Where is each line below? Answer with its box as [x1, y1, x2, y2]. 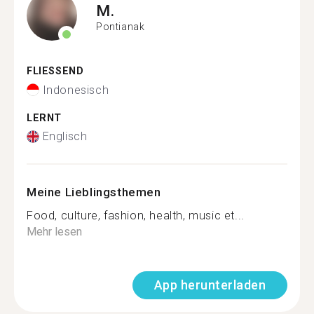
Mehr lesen [27, 225, 82, 238]
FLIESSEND [27, 65, 76, 77]
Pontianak [96, 20, 145, 32]
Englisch [42, 130, 88, 143]
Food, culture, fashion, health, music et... [27, 209, 245, 222]
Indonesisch [42, 83, 109, 97]
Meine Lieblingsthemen [27, 185, 161, 199]
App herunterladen [153, 278, 266, 292]
